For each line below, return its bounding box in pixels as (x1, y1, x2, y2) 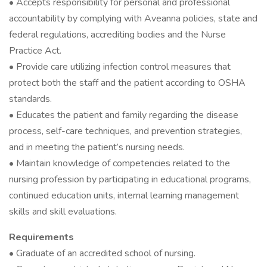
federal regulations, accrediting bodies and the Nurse (9, 28, 226, 41)
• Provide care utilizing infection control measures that (9, 60, 231, 73)
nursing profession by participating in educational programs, (9, 173, 251, 186)
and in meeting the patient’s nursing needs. (9, 141, 185, 154)
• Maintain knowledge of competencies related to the (9, 157, 230, 170)
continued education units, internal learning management (9, 189, 239, 202)
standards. (9, 92, 52, 105)
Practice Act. (9, 44, 61, 57)
